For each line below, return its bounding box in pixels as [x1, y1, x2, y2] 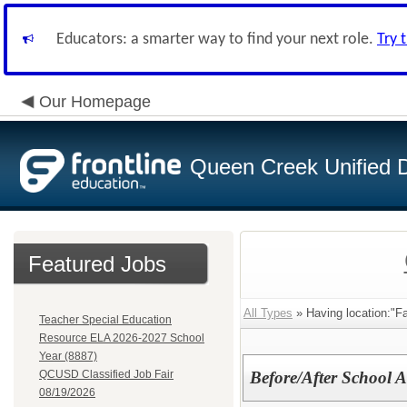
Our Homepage [39, 93, 151, 111]
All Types [243, 306, 293, 320]
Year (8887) [39, 350, 97, 362]
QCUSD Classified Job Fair [39, 368, 174, 381]
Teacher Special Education [39, 313, 172, 326]
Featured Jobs [28, 252, 166, 276]
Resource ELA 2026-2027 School [39, 332, 204, 344]
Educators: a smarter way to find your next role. [56, 31, 377, 48]
